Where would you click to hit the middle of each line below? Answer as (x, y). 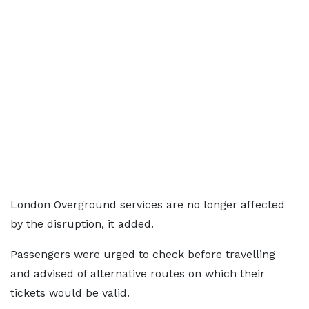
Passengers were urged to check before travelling (143, 254)
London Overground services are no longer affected (148, 205)
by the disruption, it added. (82, 224)
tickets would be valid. (70, 293)
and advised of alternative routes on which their (138, 273)
